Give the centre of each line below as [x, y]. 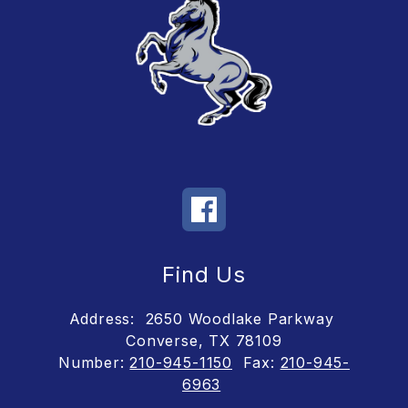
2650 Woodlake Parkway [240, 319]
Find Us [204, 275]
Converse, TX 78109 [204, 341]
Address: [102, 319]
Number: [94, 363]
